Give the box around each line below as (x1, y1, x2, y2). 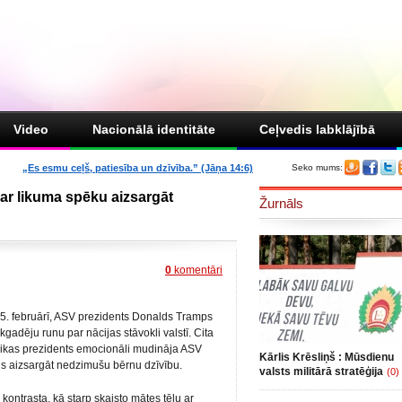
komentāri (171, 264, 223, 276)
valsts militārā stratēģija (259, 365, 383, 378)
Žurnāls (259, 196, 303, 211)
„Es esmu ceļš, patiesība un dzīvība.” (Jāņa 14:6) (22, 162, 253, 173)
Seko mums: (292, 162, 343, 172)
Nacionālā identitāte (92, 122, 215, 136)
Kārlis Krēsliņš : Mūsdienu (259, 351, 394, 363)
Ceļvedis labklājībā (259, 122, 375, 136)
